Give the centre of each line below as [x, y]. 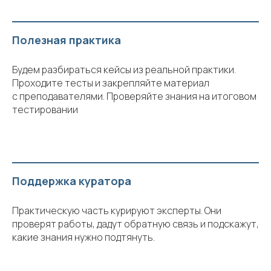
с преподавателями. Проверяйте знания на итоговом [134, 96]
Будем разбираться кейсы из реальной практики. [124, 70]
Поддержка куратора [72, 181]
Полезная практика [67, 40]
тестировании [45, 110]
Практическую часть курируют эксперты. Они [117, 211]
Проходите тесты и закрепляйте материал [111, 83]
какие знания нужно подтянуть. [83, 237]
